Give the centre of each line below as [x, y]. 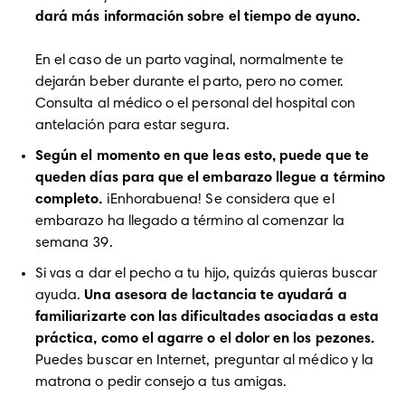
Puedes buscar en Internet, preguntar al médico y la [205, 361]
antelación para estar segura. [132, 126]
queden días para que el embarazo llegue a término [210, 178]
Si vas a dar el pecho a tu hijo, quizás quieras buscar [207, 274]
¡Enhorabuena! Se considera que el [218, 200]
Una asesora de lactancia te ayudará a [216, 296]
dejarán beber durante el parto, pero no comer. [189, 82]
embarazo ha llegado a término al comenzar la [190, 221]
